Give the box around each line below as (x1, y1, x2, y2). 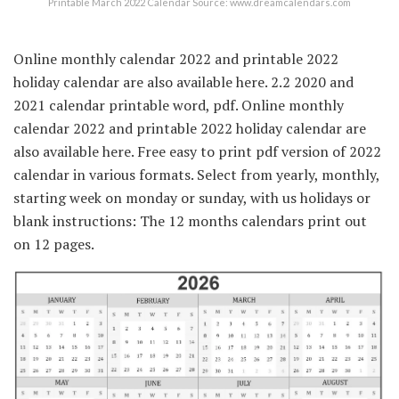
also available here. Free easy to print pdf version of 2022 (13, 141, 381, 161)
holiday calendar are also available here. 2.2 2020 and (13, 71, 354, 92)
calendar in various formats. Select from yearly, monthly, (13, 164, 379, 184)
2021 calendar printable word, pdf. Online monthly (13, 94, 344, 115)
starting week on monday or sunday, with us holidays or (13, 187, 370, 208)
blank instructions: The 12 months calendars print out (13, 210, 367, 231)
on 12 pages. (13, 233, 94, 254)
